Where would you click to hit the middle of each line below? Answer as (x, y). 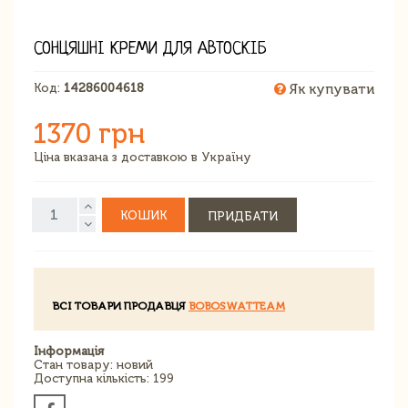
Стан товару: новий (93, 364)
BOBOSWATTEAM (237, 306)
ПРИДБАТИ (243, 216)
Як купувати (330, 89)
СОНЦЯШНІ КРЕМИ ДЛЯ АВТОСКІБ (150, 49)
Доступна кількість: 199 (104, 378)
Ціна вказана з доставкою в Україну (143, 157)
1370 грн (89, 133)
